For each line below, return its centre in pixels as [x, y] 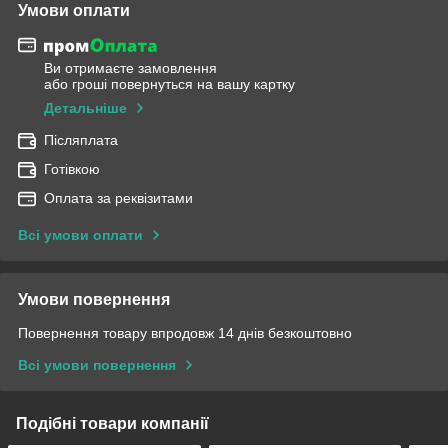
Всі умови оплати [80, 235]
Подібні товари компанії [112, 424]
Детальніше [85, 108]
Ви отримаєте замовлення [130, 68]
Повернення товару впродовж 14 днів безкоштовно [185, 333]
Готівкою [72, 169]
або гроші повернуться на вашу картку [169, 84]
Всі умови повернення [97, 365]
